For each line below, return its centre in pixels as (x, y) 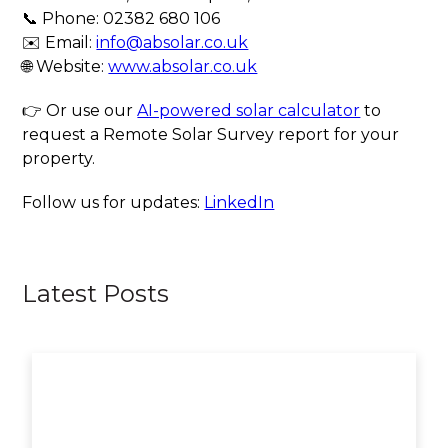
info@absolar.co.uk (172, 42)
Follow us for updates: (113, 202)
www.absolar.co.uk (183, 66)
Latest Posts (96, 293)
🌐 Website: (65, 66)
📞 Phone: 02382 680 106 (121, 18)
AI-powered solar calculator (249, 110)
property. (59, 158)
